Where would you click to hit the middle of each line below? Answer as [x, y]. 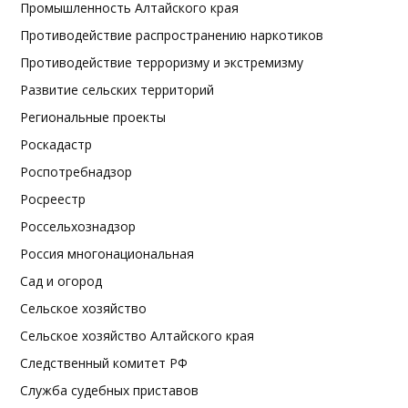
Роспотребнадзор [76, 172]
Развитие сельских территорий [117, 90]
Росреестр [53, 199]
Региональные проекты [93, 117]
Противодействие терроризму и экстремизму [162, 62]
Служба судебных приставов [109, 390]
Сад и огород [61, 281]
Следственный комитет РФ [104, 363]
